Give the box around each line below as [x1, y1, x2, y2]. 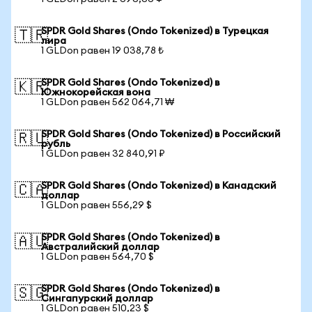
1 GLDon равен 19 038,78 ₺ [41, 46, 164, 56]
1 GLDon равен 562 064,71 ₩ [41, 97, 174, 107]
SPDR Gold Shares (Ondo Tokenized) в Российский [41, 130, 281, 139]
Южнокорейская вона [41, 88, 150, 97]
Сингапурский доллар [41, 294, 153, 304]
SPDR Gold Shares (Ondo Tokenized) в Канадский [41, 181, 276, 191]
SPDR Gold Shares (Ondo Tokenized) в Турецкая [41, 26, 269, 36]
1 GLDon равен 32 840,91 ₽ [41, 149, 165, 159]
